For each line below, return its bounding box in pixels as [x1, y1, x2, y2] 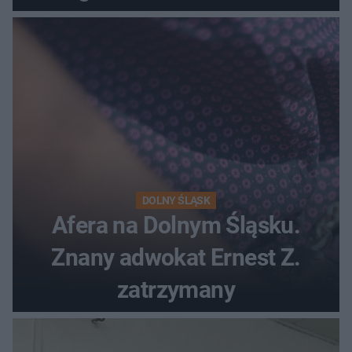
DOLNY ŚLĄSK [141, 194, 211, 207]
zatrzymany [117, 276, 235, 304]
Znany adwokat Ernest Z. [51, 244, 301, 272]
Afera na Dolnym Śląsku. [51, 211, 301, 240]
